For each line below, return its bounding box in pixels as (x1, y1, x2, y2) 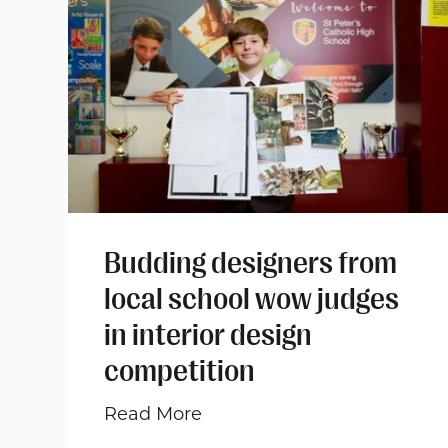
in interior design (104, 317, 312, 352)
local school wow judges (104, 281, 399, 316)
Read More (104, 402, 202, 425)
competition (104, 353, 255, 388)
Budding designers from (104, 245, 397, 280)
